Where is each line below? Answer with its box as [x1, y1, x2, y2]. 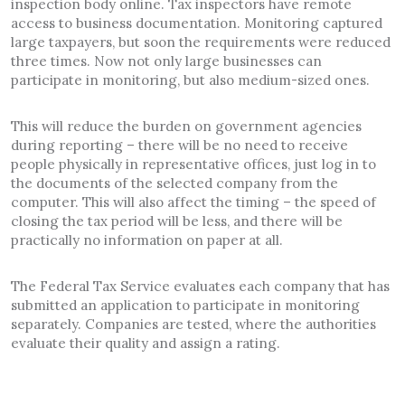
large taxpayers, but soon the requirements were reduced [11, 33, 391, 51]
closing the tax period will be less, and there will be [11, 212, 343, 230]
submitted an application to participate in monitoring [11, 297, 360, 315]
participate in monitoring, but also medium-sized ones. [11, 71, 370, 89]
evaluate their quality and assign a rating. [11, 334, 280, 353]
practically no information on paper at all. [11, 231, 283, 249]
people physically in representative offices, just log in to [11, 155, 376, 173]
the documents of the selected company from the [11, 174, 338, 192]
